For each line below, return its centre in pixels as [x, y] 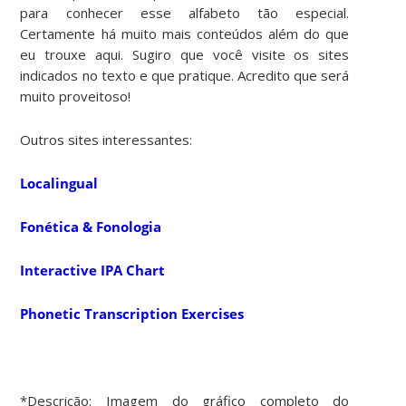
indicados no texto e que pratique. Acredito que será [185, 75]
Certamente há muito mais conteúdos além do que [185, 33]
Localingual [59, 183]
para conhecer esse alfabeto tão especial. [185, 12]
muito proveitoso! [76, 96]
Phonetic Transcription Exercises [132, 313]
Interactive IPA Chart [93, 270]
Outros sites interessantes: [106, 139]
